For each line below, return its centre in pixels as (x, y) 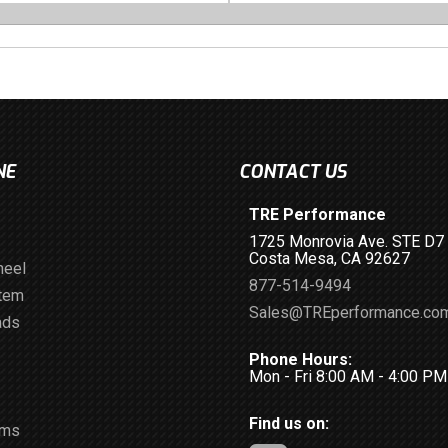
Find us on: (289, 423)
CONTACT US (292, 172)
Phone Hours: (300, 359)
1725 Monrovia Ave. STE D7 (346, 241)
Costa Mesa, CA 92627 (329, 258)
